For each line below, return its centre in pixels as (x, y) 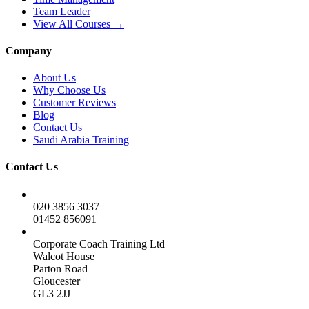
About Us (54, 78)
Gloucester (57, 281)
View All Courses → (79, 23)
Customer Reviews (74, 103)
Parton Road (60, 268)
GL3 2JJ (52, 293)
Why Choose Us (69, 90)
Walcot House (64, 256)
